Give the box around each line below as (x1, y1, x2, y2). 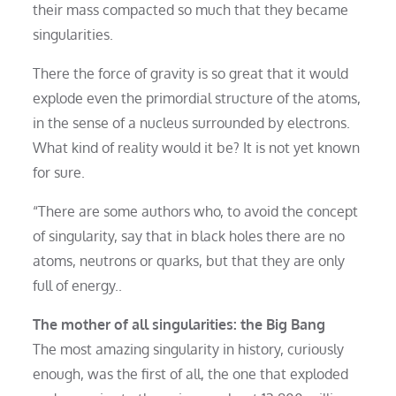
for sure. (33, 163, 86, 181)
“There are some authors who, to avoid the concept (33, 202, 359, 220)
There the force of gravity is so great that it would (33, 64, 349, 82)
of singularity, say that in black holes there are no (33, 226, 346, 245)
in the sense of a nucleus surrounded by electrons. (33, 113, 351, 132)
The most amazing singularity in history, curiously (33, 339, 345, 358)
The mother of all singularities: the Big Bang (33, 315, 326, 333)
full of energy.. (33, 276, 123, 294)
